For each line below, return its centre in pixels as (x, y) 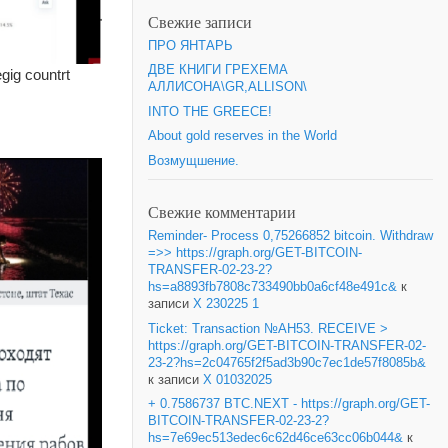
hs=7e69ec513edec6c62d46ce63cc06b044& (275, 438)
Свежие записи (200, 21)
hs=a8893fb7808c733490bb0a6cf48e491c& (272, 287)
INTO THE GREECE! (210, 111)
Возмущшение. (193, 160)
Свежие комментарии (222, 212)
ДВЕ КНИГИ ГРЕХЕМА (218, 70)
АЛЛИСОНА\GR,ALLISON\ (227, 87)
